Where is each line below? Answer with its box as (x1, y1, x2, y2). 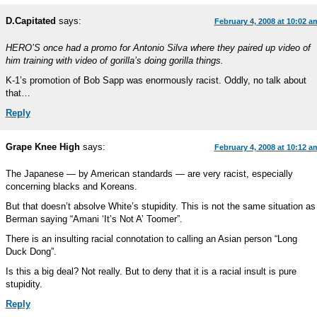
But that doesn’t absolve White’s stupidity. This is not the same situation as (5, 201, 316, 212)
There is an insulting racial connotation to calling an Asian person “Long (5, 234, 297, 244)
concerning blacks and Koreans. (5, 181, 137, 192)
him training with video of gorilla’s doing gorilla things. (5, 55, 224, 66)
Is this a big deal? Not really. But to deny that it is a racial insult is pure (5, 266, 296, 277)
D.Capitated (5, 16, 56, 26)
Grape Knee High (5, 142, 80, 152)
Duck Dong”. (5, 246, 57, 257)
